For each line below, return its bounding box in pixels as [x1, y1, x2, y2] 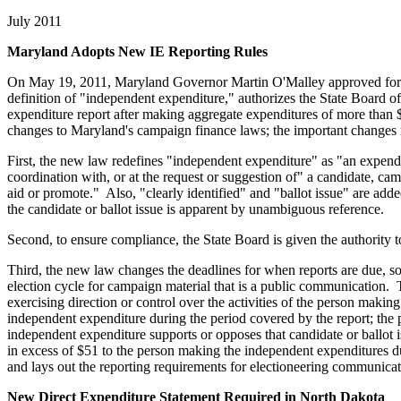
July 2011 [7, 13, 62, 29]
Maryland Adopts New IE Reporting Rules [7, 43, 268, 59]
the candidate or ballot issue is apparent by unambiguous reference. [7, 200, 384, 217]
